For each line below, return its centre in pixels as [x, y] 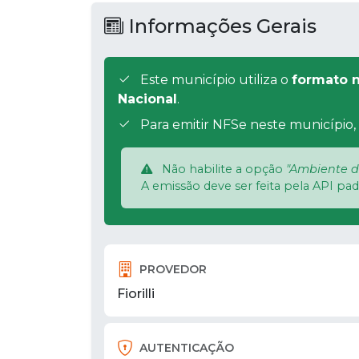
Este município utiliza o [214, 80]
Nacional [147, 99]
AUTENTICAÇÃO [187, 347]
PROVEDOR [173, 269]
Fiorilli [136, 294]
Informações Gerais [220, 26]
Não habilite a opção [222, 169]
